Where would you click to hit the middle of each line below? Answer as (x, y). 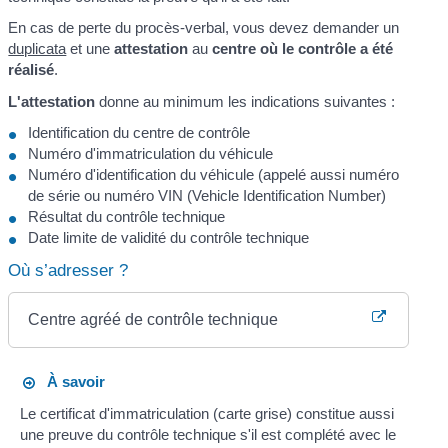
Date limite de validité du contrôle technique (169, 238)
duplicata (37, 49)
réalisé (31, 70)
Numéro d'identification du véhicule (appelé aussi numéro (214, 175)
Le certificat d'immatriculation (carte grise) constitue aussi (206, 413)
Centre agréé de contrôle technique (153, 320)
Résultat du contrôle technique (127, 217)
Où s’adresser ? (68, 271)
